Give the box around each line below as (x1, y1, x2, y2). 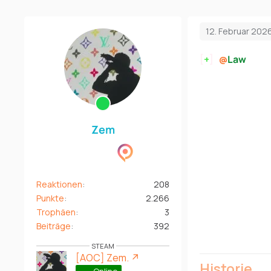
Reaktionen (36, 178, 82, 190)
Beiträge (36, 220, 71, 232)
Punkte (36, 192, 64, 204)
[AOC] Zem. (76, 250, 129, 264)
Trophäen (36, 206, 76, 218)
